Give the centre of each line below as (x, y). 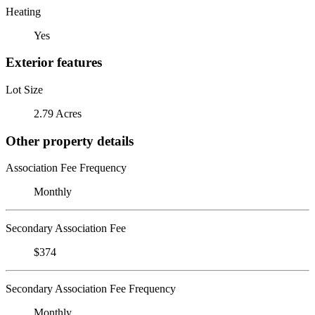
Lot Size (24, 89)
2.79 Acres (58, 113)
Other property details (70, 141)
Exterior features (54, 63)
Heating (23, 11)
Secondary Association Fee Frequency (91, 289)
